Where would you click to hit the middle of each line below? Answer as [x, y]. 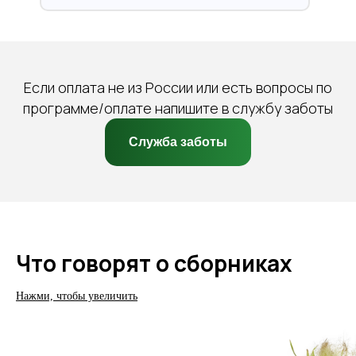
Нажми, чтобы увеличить [77, 296]
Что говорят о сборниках [154, 263]
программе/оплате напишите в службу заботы [178, 108]
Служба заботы [178, 142]
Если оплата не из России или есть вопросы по [178, 88]
